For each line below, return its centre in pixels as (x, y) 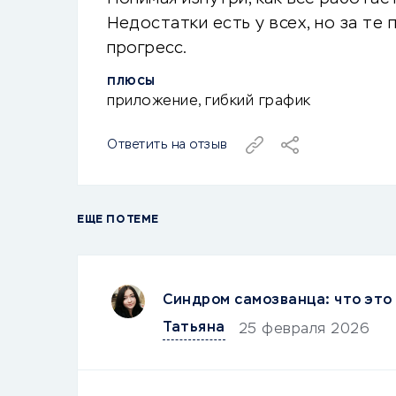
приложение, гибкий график (209, 102)
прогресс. (147, 49)
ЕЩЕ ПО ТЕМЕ (118, 220)
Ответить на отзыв (168, 145)
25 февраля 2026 (304, 330)
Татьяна (194, 328)
